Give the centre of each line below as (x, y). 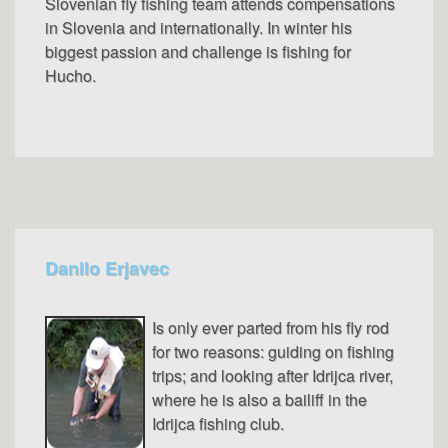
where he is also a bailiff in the (259, 399)
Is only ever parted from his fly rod (270, 327)
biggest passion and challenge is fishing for (198, 51)
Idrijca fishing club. (218, 423)
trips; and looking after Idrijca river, (272, 375)
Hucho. (70, 75)
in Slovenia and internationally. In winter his (198, 27)
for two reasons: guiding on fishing (273, 351)
